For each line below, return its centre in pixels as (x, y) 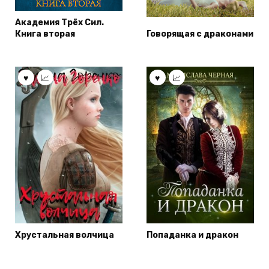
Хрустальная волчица (65, 235)
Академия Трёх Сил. (59, 22)
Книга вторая (45, 34)
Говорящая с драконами (200, 34)
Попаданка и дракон (192, 235)
